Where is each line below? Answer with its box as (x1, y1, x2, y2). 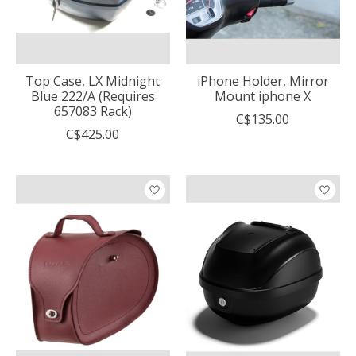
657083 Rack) (53, 102, 132, 120)
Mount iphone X (215, 87, 311, 105)
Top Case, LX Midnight (25, 72, 161, 90)
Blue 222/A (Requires (30, 87, 155, 105)
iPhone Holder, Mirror (196, 72, 329, 90)
